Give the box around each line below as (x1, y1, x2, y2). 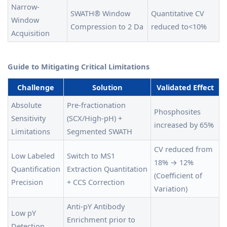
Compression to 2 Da (70, 21, 143, 32)
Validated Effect (156, 82, 214, 93)
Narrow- (11, 2, 40, 12)
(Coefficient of (154, 170, 202, 181)
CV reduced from (154, 144, 213, 155)
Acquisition (11, 28, 50, 39)
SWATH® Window (70, 8, 130, 19)
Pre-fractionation (67, 100, 126, 110)
